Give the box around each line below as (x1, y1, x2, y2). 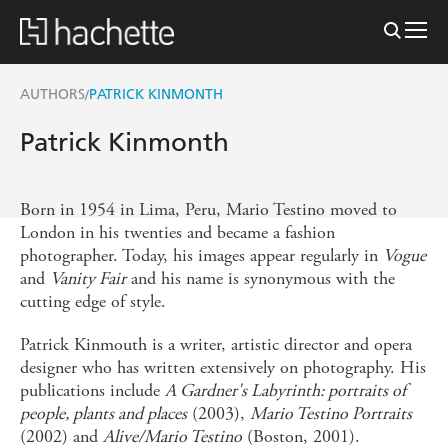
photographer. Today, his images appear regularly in (20, 243, 383, 267)
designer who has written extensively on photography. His (20, 355, 426, 379)
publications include (20, 378, 165, 402)
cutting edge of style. (20, 289, 166, 313)
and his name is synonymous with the (126, 266, 395, 290)
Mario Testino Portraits (250, 401, 412, 425)
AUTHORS (20, 85, 85, 103)
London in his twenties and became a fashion (20, 220, 335, 244)
